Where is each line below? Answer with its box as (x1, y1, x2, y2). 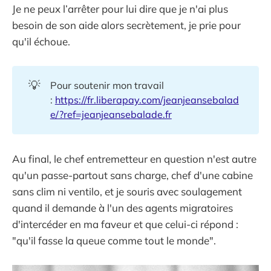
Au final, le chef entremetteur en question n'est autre (12, 152, 256, 166)
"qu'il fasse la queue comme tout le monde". (12, 234, 216, 247)
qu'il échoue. (12, 34, 70, 48)
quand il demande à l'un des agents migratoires (12, 201, 233, 215)
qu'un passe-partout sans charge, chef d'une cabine (12, 169, 253, 182)
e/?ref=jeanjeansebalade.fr (50, 108, 172, 121)
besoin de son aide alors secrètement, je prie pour (12, 18, 241, 31)
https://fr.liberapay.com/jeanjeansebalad (54, 94, 239, 106)
